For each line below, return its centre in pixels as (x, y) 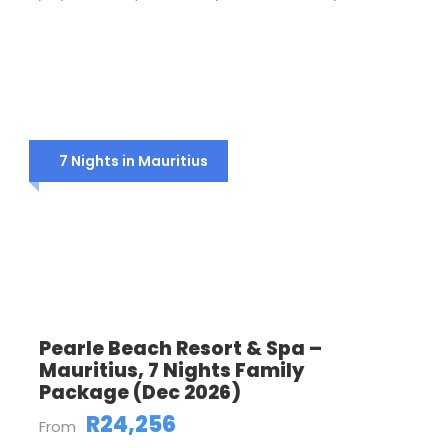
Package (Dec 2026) (140, 392)
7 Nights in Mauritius (133, 161)
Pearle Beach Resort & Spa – (180, 348)
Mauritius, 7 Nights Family (171, 370)
